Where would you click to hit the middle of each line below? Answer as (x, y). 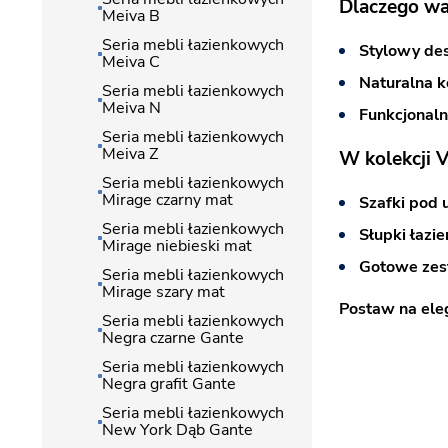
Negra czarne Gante (173, 338)
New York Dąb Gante (177, 430)
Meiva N (131, 108)
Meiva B (131, 16)
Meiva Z (130, 154)
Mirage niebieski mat (177, 246)
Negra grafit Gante (169, 384)
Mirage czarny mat (167, 200)
